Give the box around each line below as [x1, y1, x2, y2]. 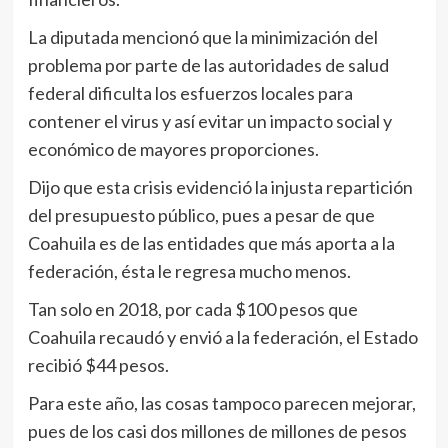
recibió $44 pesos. [27, 354, 169, 377]
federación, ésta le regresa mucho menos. [27, 260, 351, 283]
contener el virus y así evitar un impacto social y [27, 110, 392, 133]
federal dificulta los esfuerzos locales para [27, 82, 353, 105]
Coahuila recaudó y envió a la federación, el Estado [27, 326, 418, 349]
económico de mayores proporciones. [27, 138, 319, 161]
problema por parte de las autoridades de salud [27, 54, 389, 77]
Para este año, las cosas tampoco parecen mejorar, [27, 392, 416, 415]
